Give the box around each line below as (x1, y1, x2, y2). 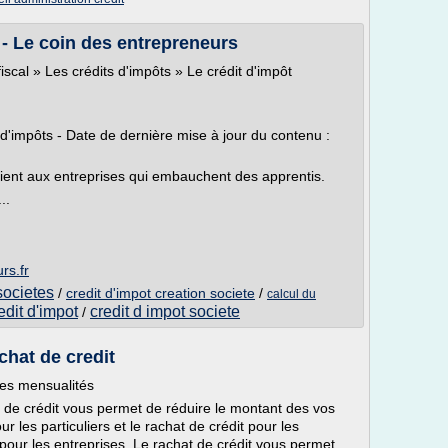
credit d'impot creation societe (66, 285, 255, 301)
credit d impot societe (90, 303, 240, 320)
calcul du (267, 287, 316, 301)
